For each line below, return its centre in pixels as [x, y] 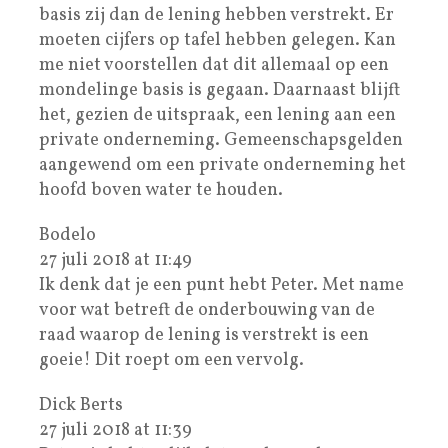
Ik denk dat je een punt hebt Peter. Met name [221, 285]
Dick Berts [81, 405]
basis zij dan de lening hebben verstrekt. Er [216, 15]
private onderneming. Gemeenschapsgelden [221, 140]
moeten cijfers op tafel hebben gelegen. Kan [217, 40]
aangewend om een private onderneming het [222, 165]
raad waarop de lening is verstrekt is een [204, 335]
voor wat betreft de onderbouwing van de [207, 310]
